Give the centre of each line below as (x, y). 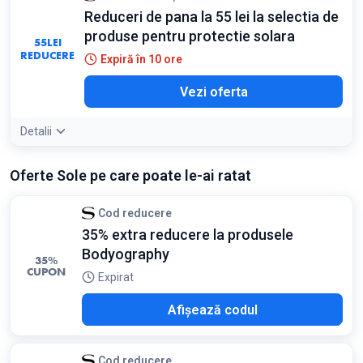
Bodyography (126, 254)
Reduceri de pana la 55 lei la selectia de (211, 17)
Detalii (36, 131)
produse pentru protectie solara (190, 36)
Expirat (116, 277)
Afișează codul (212, 310)
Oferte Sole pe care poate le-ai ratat (130, 175)
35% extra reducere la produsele (188, 235)
